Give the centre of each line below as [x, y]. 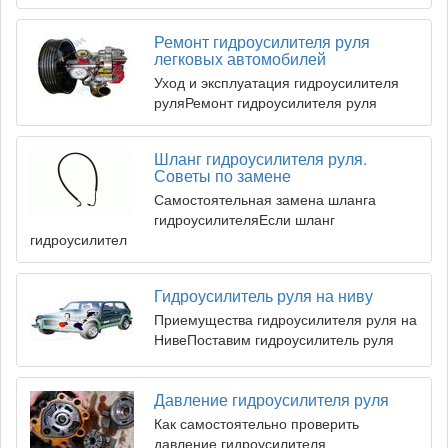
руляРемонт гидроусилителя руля [265, 102]
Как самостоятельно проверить [256, 423]
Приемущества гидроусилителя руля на [285, 319]
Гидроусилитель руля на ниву [263, 296]
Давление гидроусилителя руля [271, 400]
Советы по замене [222, 176]
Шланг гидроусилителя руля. [260, 159]
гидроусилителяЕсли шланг [244, 219]
